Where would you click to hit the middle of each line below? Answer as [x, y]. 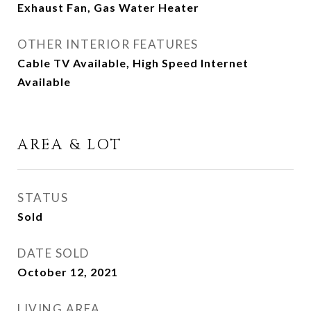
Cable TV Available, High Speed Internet [133, 63]
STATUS [43, 197]
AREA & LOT [70, 145]
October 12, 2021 [68, 272]
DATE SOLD [53, 253]
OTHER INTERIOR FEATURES [108, 44]
